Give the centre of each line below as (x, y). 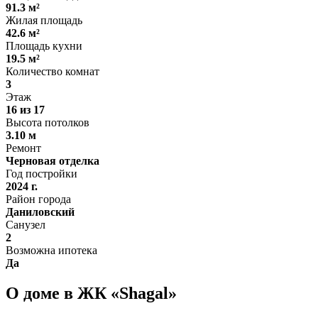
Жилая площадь (44, 20)
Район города (38, 199)
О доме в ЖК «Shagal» (91, 293)
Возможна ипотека (51, 250)
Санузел (26, 224)
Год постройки (42, 173)
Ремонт (23, 148)
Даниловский (40, 212)
